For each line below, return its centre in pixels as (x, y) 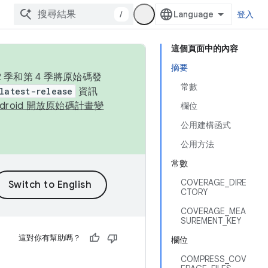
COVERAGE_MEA (213, 211)
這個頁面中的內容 (205, 48)
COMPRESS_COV (214, 259)
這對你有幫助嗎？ (50, 238)
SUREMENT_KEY (211, 221)
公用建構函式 (206, 125)
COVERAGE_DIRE (214, 182)
